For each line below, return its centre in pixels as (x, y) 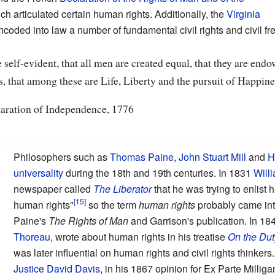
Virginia (243, 14)
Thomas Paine (141, 157)
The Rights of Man (88, 220)
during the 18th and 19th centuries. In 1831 (158, 172)
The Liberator (122, 188)
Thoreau (32, 236)
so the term (112, 204)
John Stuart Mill (212, 157)
